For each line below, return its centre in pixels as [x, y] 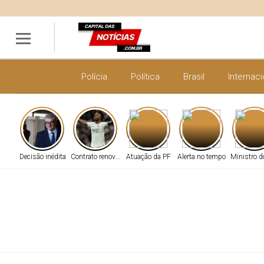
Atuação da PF [148, 157]
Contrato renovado [99, 157]
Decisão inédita [42, 157]
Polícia [94, 77]
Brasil [194, 77]
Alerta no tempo [202, 157]
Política [145, 77]
